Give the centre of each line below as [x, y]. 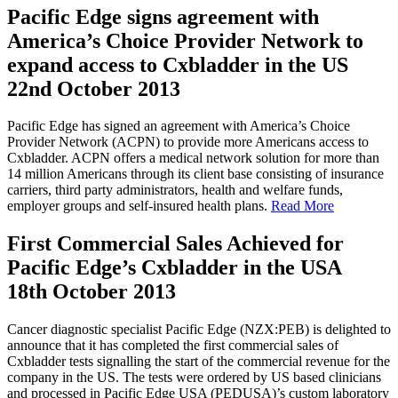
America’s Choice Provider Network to [185, 40]
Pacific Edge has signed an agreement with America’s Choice [179, 126]
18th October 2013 [92, 292]
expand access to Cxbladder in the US [178, 64]
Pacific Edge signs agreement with [163, 16]
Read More [302, 206]
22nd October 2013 [94, 88]
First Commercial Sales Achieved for [175, 244]
